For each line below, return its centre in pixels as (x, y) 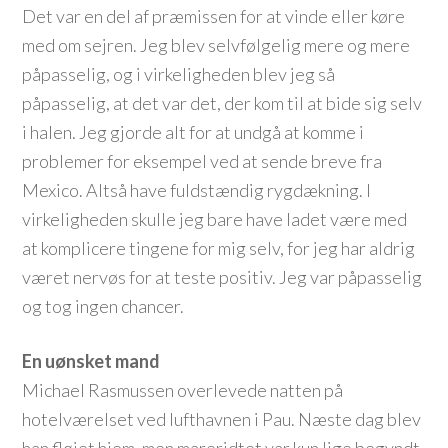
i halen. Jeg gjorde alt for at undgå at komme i (193, 132)
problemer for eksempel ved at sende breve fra (202, 161)
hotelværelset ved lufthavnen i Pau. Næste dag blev (222, 419)
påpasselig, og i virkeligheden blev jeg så (179, 74)
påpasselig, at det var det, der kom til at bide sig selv (222, 103)
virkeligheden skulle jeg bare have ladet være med (215, 219)
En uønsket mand (91, 361)
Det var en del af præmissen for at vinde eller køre (214, 16)
